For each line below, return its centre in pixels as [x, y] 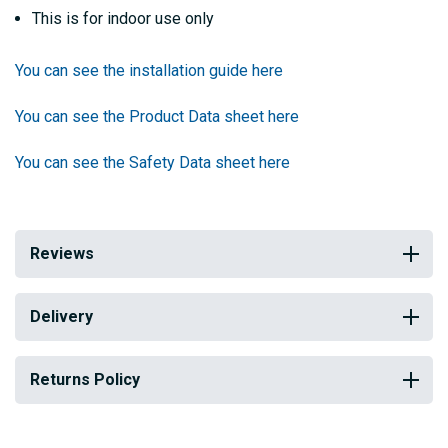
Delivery [61, 317]
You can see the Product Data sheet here [157, 117]
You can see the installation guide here [149, 71]
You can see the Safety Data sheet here [152, 163]
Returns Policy [85, 380]
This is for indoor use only [123, 19]
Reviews [62, 254]
